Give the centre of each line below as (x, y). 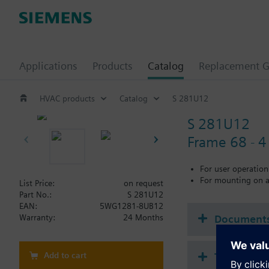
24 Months (143, 217)
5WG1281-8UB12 (131, 206)
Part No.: (35, 195)
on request (144, 183)
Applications (48, 66)
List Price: (37, 183)
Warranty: (37, 217)
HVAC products (67, 98)
